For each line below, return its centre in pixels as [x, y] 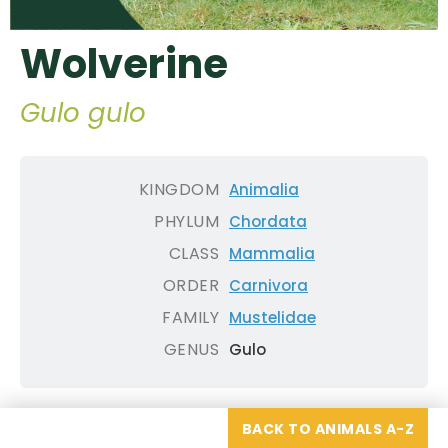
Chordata [268, 222]
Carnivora [268, 286]
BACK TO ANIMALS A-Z [327, 429]
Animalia [264, 190]
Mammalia [272, 254]
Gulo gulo [83, 113]
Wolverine [124, 64]
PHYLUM [186, 222]
